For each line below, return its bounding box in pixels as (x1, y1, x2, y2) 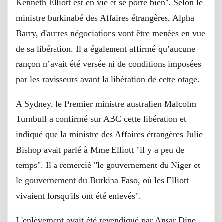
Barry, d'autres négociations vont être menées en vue (16, 28, 205, 39)
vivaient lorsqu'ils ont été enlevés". (16, 191, 141, 201)
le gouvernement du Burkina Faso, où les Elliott (16, 175, 189, 186)
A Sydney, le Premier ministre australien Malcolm (16, 99, 196, 109)
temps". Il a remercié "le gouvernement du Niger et (16, 160, 200, 170)
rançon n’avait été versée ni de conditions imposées (16, 59, 201, 69)
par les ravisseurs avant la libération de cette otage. (16, 74, 200, 85)
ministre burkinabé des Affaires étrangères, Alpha (16, 13, 194, 23)
